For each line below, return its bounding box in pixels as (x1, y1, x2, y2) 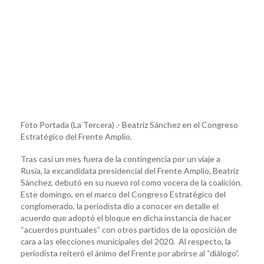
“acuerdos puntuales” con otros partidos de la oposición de (21, 224, 237, 235)
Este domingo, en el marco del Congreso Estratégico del (21, 189, 226, 199)
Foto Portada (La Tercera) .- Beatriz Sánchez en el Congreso (21, 119, 238, 130)
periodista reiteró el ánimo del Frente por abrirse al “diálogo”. (21, 247, 239, 258)
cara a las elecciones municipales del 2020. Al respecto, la (21, 236, 231, 246)
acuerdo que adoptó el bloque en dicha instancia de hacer (21, 212, 231, 223)
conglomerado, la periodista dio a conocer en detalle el (21, 200, 219, 211)
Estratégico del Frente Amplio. (21, 131, 132, 141)
